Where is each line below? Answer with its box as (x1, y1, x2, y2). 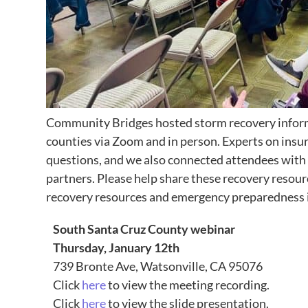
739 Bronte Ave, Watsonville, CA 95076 (53, 258, 263, 274)
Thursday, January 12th (53, 240, 180, 256)
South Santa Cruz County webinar (53, 221, 236, 237)
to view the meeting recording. (106, 277, 270, 293)
